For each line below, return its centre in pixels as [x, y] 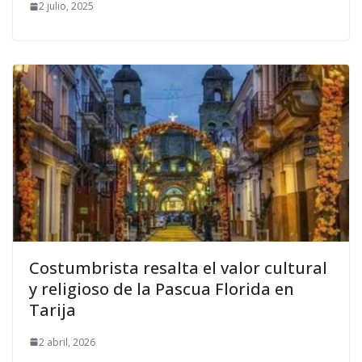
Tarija [53, 309]
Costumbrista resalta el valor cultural [178, 267]
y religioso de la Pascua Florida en [162, 288]
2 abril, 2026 [67, 342]
